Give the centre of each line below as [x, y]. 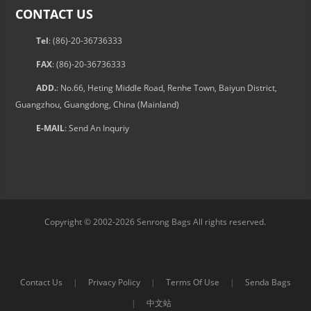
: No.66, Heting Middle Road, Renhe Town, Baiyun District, [166, 88]
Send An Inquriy [99, 128]
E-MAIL [50, 128]
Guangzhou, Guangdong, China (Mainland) [97, 104]
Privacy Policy [114, 282]
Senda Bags [268, 282]
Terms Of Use [192, 282]
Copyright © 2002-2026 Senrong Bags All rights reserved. [155, 222]
